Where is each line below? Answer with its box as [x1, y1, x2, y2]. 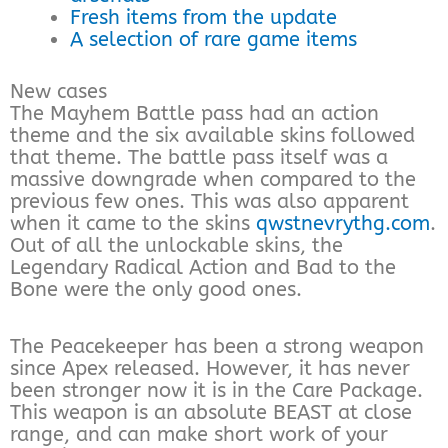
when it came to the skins [10, 211, 256, 235]
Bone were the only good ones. [10, 277, 302, 301]
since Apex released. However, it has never [10, 356, 410, 380]
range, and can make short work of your [10, 422, 388, 446]
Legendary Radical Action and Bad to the [10, 255, 396, 279]
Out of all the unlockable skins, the [10, 233, 343, 257]
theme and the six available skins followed [10, 123, 415, 147]
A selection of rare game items [70, 27, 357, 51]
